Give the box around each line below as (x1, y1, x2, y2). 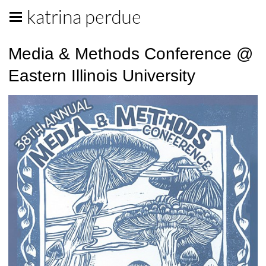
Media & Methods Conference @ (8, 45, 253, 63)
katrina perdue (27, 6, 141, 28)
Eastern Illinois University (8, 66, 195, 85)
